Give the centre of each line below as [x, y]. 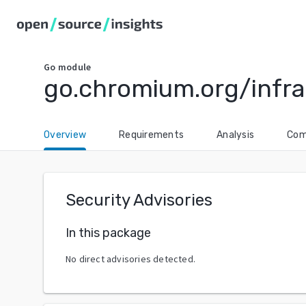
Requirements [151, 135]
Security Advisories [139, 200]
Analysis [235, 135]
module [74, 67]
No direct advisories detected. [130, 259]
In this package [108, 233]
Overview [65, 135]
